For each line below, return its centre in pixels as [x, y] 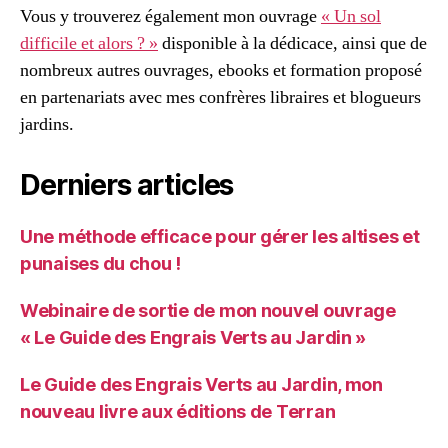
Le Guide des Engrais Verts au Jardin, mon [201, 384]
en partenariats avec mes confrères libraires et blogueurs [220, 97]
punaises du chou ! [101, 263]
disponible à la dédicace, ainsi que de [292, 43]
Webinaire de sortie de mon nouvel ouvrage [208, 310]
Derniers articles [127, 184]
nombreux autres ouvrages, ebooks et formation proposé [221, 70]
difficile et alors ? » [89, 43]
